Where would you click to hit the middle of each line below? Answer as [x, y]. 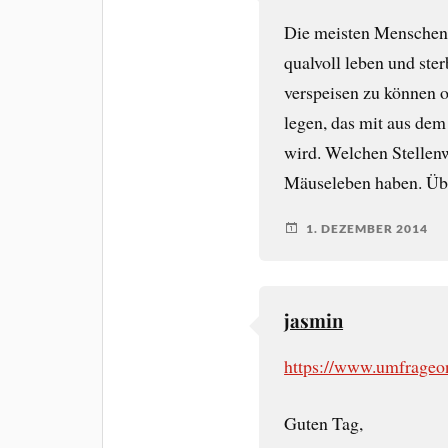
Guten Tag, [324, 422]
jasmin [314, 321]
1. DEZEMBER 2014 [367, 228]
